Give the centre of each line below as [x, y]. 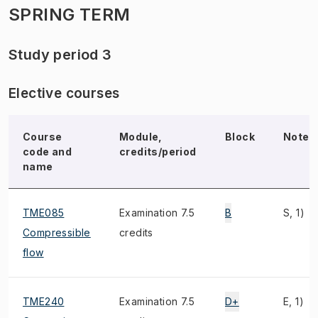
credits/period [158, 152]
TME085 [44, 213]
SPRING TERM [70, 15]
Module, [141, 137]
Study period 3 [60, 55]
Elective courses [64, 93]
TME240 [44, 301]
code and [48, 152]
